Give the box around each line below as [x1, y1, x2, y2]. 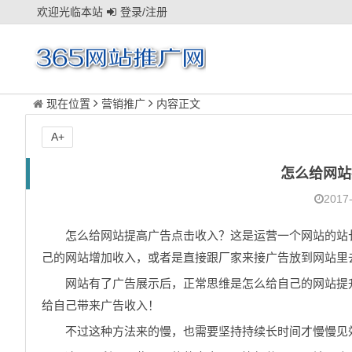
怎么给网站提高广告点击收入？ [65, 229, 230, 242]
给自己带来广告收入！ [42, 299, 159, 312]
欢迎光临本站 [37, 5, 103, 18]
